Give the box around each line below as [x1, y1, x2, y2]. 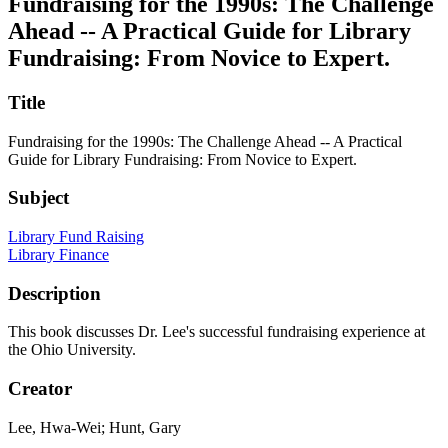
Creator [8, 378, 72, 400]
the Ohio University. [8, 341, 136, 359]
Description [8, 282, 101, 304]
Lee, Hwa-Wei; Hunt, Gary [8, 418, 181, 436]
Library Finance [8, 245, 109, 263]
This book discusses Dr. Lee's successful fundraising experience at [8, 323, 425, 341]
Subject [8, 187, 69, 209]
